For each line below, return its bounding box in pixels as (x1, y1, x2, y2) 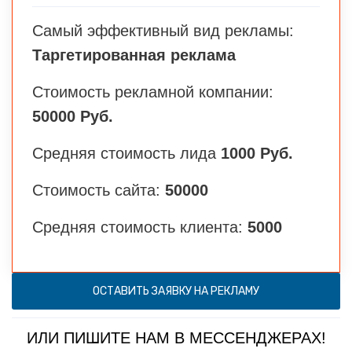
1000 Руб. (221, 144, 293, 162)
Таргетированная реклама (32, 46, 236, 64)
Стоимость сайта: (32, 181, 165, 199)
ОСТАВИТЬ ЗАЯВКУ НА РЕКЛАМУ (93, 284, 259, 298)
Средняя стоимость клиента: (32, 218, 247, 236)
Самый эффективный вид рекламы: (32, 21, 294, 39)
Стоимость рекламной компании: (32, 82, 273, 101)
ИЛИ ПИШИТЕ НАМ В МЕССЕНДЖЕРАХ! (26, 328, 326, 346)
